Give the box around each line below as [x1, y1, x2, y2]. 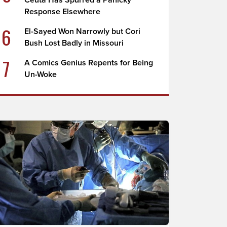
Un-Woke [24, 69, 57, 80]
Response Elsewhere [24, 7, 101, 17]
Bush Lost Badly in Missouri [24, 38, 124, 48]
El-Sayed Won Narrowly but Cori [24, 26, 141, 36]
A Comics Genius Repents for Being [24, 58, 154, 68]
